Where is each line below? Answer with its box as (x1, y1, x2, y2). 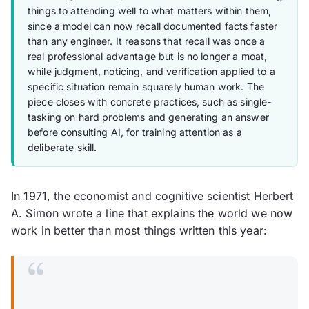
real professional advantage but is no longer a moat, (28, 50, 268, 63)
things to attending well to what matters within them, (28, 5, 272, 17)
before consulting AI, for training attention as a (28, 126, 242, 139)
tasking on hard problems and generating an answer (28, 111, 269, 123)
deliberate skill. (28, 141, 97, 154)
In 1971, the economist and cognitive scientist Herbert (11, 189, 294, 203)
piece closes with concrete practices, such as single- (28, 96, 272, 108)
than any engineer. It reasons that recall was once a (28, 35, 266, 48)
